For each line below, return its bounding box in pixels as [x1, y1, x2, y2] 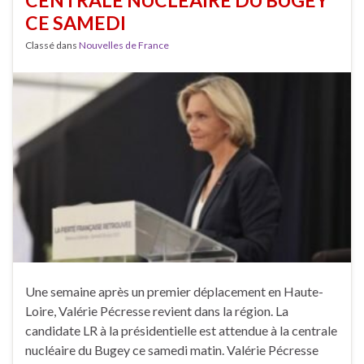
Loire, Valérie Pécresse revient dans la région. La [25, 303, 288, 319]
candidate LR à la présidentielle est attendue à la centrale [25, 323, 337, 339]
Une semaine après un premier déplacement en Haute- [25, 284, 323, 300]
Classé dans [25, 39, 79, 52]
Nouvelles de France [79, 39, 169, 52]
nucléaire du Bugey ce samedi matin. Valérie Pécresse [25, 342, 318, 358]
